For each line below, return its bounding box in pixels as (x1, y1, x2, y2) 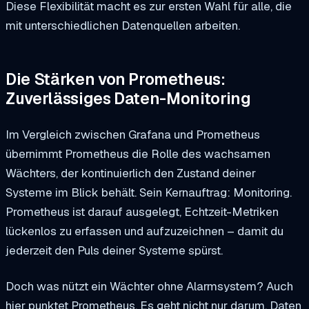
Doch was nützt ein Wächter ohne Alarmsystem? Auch (6, 278, 293, 294)
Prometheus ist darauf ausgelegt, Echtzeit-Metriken (6, 204, 279, 220)
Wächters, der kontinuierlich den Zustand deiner (6, 166, 256, 181)
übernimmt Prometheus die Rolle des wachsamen (6, 146, 270, 162)
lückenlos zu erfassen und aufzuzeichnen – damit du (6, 223, 283, 239)
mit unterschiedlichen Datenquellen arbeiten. (6, 17, 240, 33)
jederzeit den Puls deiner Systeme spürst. (6, 243, 223, 259)
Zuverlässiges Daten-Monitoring (6, 88, 251, 110)
